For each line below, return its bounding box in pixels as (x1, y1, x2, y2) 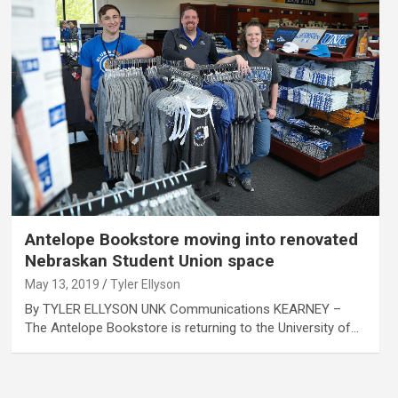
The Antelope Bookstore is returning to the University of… (24, 319, 359, 336)
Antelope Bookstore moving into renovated (24, 228, 358, 250)
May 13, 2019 (24, 276, 99, 291)
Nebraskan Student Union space (24, 250, 275, 271)
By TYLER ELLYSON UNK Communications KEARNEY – (24, 300, 341, 317)
